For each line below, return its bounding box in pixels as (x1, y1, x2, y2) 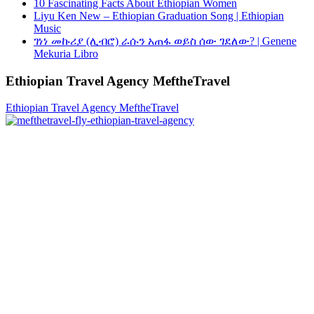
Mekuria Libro (34, 47, 98, 60)
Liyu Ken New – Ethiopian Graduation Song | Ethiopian (34, 9, 284, 22)
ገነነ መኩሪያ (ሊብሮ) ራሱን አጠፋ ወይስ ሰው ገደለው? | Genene (34, 34, 296, 47)
